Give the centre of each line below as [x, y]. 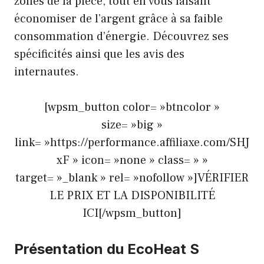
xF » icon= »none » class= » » [132, 160]
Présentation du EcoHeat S [107, 249]
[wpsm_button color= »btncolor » [132, 107]
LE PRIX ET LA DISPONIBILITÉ [132, 195]
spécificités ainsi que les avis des [99, 54]
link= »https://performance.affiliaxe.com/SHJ [132, 142]
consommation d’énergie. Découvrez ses [121, 36]
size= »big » [132, 125]
